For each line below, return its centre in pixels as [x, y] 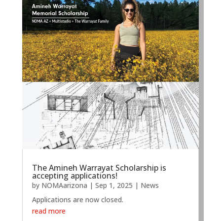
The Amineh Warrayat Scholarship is [99, 167]
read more [49, 211]
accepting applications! [74, 175]
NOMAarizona [64, 185]
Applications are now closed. [77, 199]
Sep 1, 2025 [114, 185]
